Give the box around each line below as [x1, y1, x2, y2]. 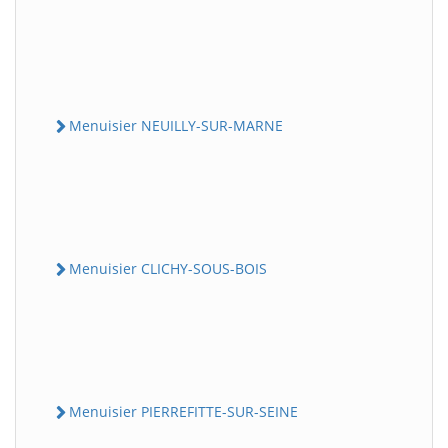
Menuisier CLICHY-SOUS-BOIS [69, 258, 267, 278]
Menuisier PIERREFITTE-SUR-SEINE [69, 402, 298, 421]
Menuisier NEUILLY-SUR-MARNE [69, 115, 283, 135]
